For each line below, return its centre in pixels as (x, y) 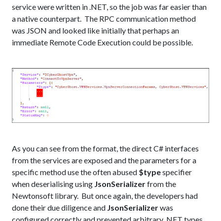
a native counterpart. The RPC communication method (104, 18)
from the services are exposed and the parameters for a (104, 160)
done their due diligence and (59, 208)
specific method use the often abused (75, 172)
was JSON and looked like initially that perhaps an (95, 30)
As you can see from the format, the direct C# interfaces (105, 148)
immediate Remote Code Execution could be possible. (102, 42)
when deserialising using (53, 184)
